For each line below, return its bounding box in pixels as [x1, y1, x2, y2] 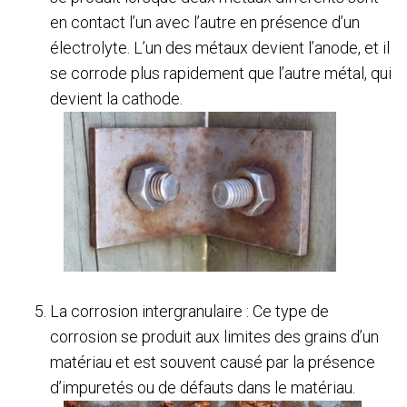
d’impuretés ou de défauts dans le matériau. [50, 378, 355, 398]
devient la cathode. [50, 89, 183, 109]
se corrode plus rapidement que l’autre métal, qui [50, 64, 392, 84]
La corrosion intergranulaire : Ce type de [50, 302, 329, 322]
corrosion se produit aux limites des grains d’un [50, 327, 379, 347]
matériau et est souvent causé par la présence [50, 352, 375, 372]
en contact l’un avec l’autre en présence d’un [50, 13, 360, 33]
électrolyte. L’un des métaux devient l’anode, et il [50, 38, 390, 58]
